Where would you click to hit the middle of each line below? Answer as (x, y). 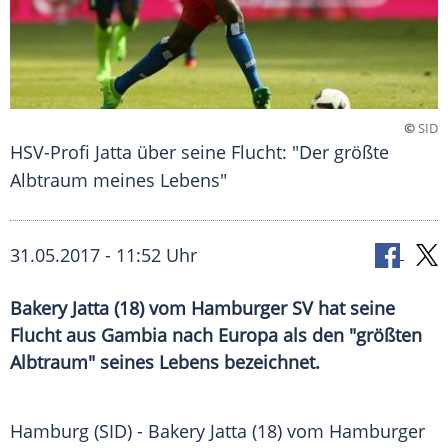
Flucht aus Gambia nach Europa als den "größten (216, 335)
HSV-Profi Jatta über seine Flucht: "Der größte (199, 152)
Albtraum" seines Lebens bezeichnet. (165, 362)
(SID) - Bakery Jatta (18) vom (209, 431)
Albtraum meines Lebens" (118, 180)
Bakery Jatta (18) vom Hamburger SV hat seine (202, 308)
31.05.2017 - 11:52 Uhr (103, 255)
